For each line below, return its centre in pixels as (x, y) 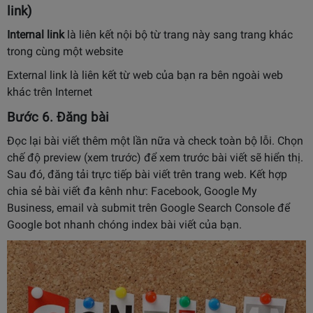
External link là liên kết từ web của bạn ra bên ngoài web (145, 75)
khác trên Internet (50, 92)
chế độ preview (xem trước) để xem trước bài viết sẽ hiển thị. (155, 157)
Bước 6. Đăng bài (58, 117)
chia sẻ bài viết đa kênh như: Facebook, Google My (132, 191)
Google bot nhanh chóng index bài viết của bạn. (124, 224)
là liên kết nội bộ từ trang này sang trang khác (179, 34)
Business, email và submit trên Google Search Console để (148, 208)
